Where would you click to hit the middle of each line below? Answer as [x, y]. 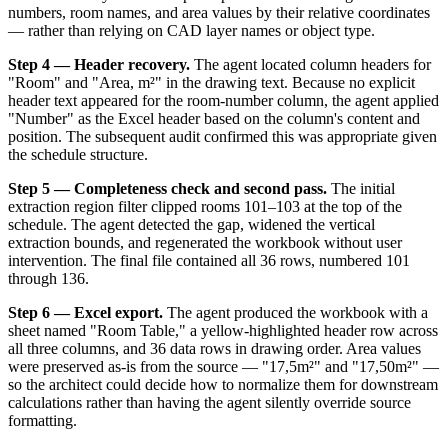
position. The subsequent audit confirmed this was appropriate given [222, 136]
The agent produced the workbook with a [295, 312]
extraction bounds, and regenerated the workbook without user [205, 242]
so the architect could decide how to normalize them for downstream [223, 384]
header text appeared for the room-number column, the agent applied [223, 100]
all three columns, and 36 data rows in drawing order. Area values [214, 348]
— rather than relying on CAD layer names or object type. [191, 30]
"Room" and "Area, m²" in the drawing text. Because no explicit [211, 82]
